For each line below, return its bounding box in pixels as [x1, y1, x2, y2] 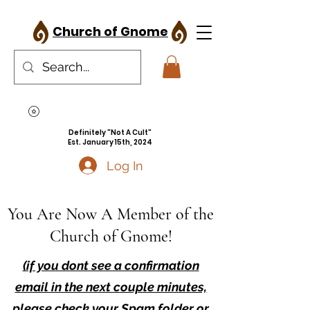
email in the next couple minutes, [15, 280, 207, 295]
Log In [106, 158, 143, 173]
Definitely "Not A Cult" [69, 127, 152, 138]
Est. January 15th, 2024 [68, 137, 152, 148]
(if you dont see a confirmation [22, 258, 199, 273]
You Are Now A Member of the [8, 204, 214, 225]
